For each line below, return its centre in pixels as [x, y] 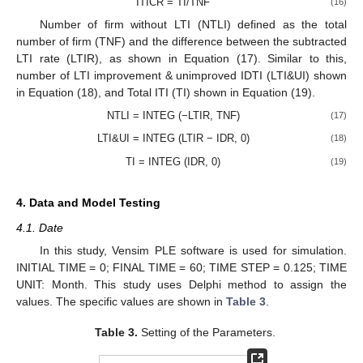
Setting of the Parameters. [206, 332]
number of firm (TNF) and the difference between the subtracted [181, 42]
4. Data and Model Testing [88, 202]
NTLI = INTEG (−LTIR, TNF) [173, 116]
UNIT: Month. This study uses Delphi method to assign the [181, 284]
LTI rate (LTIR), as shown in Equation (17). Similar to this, [181, 59]
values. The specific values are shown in [121, 301]
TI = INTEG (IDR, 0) [173, 161]
